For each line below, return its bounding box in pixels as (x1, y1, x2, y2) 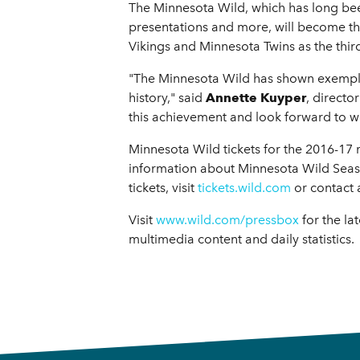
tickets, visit (129, 180, 198, 196)
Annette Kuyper (206, 90, 306, 106)
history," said (129, 90, 206, 106)
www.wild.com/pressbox (156, 212, 299, 228)
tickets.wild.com (198, 180, 291, 196)
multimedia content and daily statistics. (129, 231, 354, 247)
